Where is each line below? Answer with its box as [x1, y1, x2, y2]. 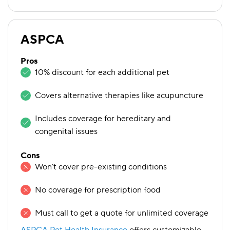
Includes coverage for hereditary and [35, 113, 171, 124]
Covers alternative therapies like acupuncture [35, 90, 203, 101]
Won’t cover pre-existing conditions [35, 162, 167, 172]
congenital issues [35, 126, 98, 137]
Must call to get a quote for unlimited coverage [35, 208, 208, 218]
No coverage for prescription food [35, 185, 161, 195]
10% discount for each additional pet [35, 67, 169, 78]
